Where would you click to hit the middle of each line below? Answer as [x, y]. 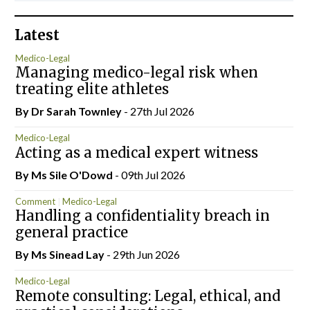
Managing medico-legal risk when [136, 72]
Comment [35, 201]
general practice [73, 232]
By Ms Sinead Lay [61, 254]
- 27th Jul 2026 [159, 111]
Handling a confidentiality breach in [142, 216]
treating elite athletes [92, 89]
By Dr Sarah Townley [69, 111]
